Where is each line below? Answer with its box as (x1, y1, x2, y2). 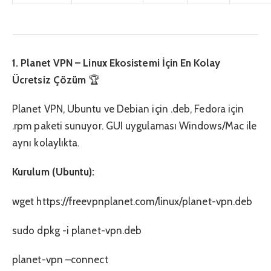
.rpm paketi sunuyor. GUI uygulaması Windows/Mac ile (12, 119, 257, 132)
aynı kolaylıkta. (12, 136, 80, 149)
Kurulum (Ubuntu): (12, 166, 95, 178)
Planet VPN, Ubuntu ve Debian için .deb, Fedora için (12, 102, 244, 115)
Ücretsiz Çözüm (12, 73, 89, 86)
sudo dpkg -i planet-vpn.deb (12, 224, 142, 237)
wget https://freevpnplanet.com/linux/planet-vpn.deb (12, 195, 253, 207)
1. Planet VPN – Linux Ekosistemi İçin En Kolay (12, 56, 220, 69)
